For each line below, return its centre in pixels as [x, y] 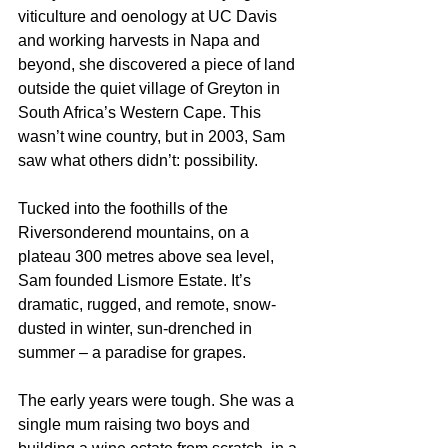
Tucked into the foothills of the [125, 208]
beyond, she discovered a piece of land [158, 64]
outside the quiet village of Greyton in [151, 88]
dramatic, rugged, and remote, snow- [147, 304]
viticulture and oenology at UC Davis [149, 16]
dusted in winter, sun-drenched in [137, 328]
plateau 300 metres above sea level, [148, 256]
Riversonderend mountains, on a [135, 232]
